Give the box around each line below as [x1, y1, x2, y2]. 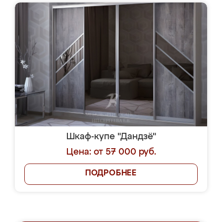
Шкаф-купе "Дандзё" [66, 132, 156, 141]
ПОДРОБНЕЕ [85, 169, 137, 177]
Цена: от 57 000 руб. [66, 148, 156, 157]
